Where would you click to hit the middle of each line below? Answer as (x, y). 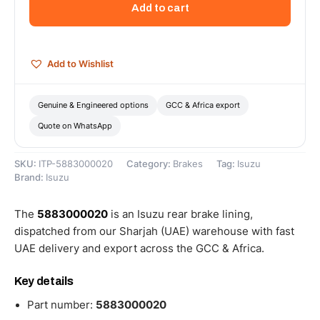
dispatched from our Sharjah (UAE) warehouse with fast (154, 231)
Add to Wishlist (80, 64)
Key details (44, 281)
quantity (48, 42)
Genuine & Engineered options (93, 105)
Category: (150, 164)
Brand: (30, 178)
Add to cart (160, 7)
